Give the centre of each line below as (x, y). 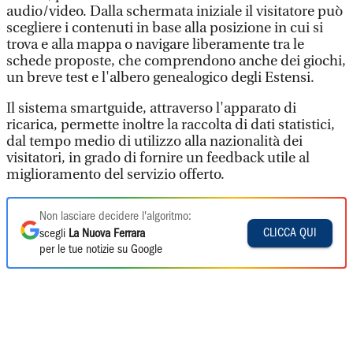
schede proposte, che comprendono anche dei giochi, (176, 61)
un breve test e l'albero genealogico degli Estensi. (160, 78)
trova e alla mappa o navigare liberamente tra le (155, 45)
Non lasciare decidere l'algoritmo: (115, 217)
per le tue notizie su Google (101, 250)
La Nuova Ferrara (107, 234)
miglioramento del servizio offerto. (115, 175)
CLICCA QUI (290, 233)
